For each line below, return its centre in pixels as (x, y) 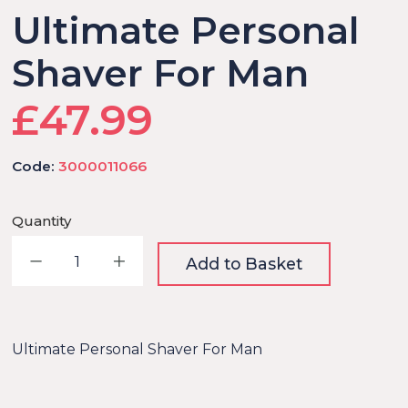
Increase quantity (216, 260)
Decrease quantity (137, 260)
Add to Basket (245, 263)
